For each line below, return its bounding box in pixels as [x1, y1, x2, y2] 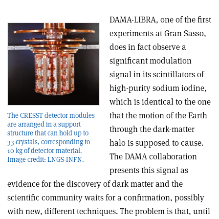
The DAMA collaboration [109, 151, 197, 162]
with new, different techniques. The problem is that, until [7, 206, 210, 217]
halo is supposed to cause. [109, 137, 203, 149]
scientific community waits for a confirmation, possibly [7, 192, 204, 203]
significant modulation [109, 55, 192, 66]
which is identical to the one [109, 96, 211, 108]
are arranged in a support [7, 119, 81, 129]
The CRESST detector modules [7, 110, 95, 120]
